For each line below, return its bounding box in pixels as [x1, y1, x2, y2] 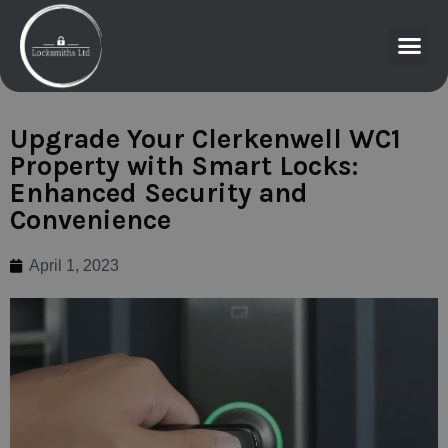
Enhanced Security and [10, 176, 308, 209]
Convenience [10, 203, 171, 236]
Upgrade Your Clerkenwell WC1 [10, 122, 401, 155]
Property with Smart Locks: [10, 149, 358, 182]
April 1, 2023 [29, 256, 119, 274]
